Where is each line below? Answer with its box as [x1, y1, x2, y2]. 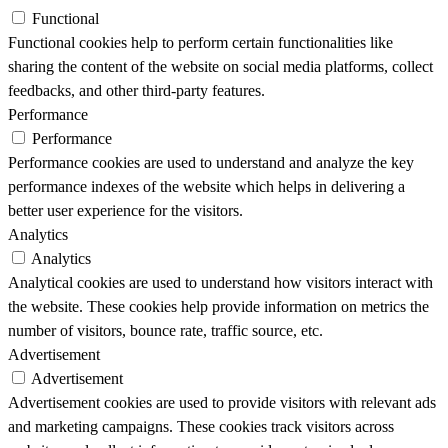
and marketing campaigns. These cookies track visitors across [8, 418, 394, 436]
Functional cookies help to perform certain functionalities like [8, 34, 393, 52]
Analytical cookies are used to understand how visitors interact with [8, 274, 433, 292]
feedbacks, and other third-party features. [8, 82, 265, 100]
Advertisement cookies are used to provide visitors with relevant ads [8, 394, 436, 412]
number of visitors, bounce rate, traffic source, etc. [8, 322, 323, 340]
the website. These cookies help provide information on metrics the [8, 298, 429, 316]
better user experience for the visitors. [8, 202, 243, 220]
